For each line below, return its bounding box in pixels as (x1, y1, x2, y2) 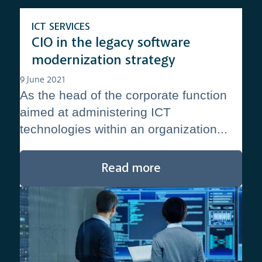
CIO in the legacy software (31, 36, 190, 50)
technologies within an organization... (19, 122, 227, 136)
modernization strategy (31, 53, 175, 68)
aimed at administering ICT (19, 105, 171, 119)
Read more (101, 162, 161, 175)
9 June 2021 (19, 75, 65, 85)
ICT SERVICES (31, 21, 90, 32)
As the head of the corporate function (19, 88, 227, 102)
